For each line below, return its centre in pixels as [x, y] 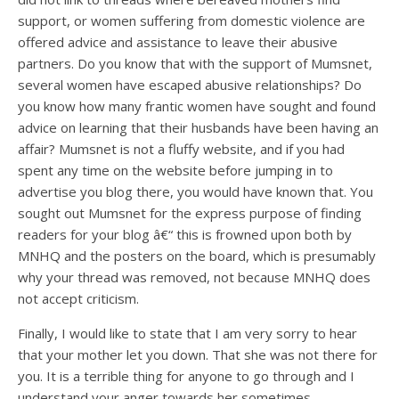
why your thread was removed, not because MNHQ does [194, 277]
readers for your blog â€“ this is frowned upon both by [185, 234]
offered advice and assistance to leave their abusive [178, 42]
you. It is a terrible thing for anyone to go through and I [186, 376]
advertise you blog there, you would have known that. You [195, 191]
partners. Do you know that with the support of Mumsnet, [195, 63]
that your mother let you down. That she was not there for [198, 354]
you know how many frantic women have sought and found [197, 106]
